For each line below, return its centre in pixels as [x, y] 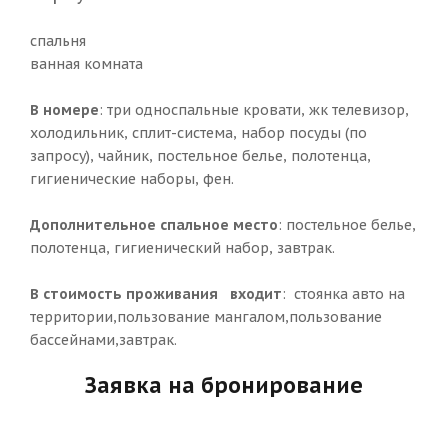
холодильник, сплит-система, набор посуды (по [198, 133]
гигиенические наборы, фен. [132, 179]
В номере [64, 110]
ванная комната [86, 64]
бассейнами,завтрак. [103, 340]
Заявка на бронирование [224, 385]
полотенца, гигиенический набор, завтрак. [182, 248]
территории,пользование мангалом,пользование [206, 317]
